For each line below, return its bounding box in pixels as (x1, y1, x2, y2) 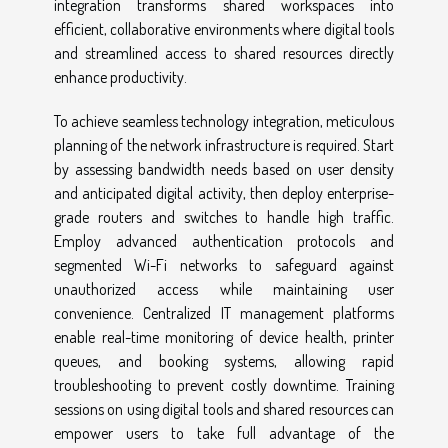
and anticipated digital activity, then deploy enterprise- (54, 182, 394, 203)
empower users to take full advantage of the (54, 422, 394, 443)
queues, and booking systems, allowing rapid (54, 350, 394, 371)
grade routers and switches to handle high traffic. (54, 206, 394, 227)
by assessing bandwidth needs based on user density (54, 158, 394, 179)
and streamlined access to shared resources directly (54, 42, 394, 63)
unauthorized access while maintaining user (54, 278, 394, 299)
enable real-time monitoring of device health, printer (54, 326, 394, 347)
